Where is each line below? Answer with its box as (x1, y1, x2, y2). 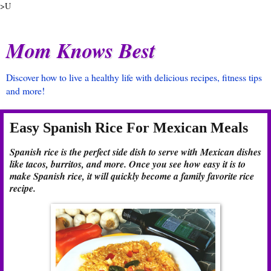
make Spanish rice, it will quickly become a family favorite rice (10, 169, 254, 183)
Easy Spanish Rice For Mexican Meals (10, 119, 248, 135)
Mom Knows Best (6, 36, 155, 65)
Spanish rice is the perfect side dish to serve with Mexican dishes (10, 145, 261, 158)
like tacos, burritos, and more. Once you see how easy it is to (10, 157, 246, 171)
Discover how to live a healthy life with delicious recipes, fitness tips (6, 71, 262, 83)
